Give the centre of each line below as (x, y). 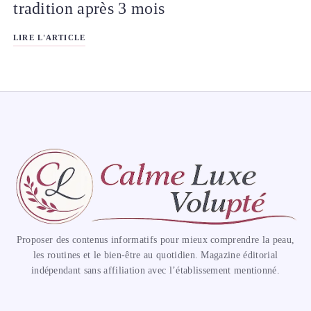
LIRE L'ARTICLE (49, 38)
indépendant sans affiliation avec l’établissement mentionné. (155, 270)
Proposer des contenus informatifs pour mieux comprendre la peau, (155, 239)
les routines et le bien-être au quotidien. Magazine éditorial (155, 255)
